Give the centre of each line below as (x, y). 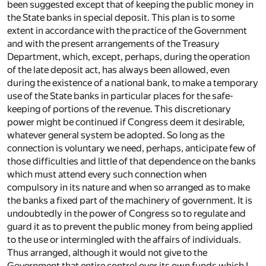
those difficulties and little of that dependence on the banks (132, 161)
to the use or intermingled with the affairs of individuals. (124, 240)
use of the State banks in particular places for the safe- (120, 96)
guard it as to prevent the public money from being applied (130, 227)
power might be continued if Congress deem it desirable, (126, 122)
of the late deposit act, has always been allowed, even (118, 70)
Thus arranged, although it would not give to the (107, 253)
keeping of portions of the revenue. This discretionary (119, 109)
